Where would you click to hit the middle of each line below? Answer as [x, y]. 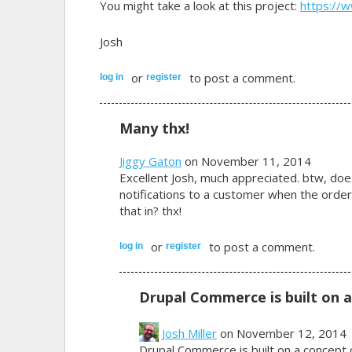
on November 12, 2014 [281, 333]
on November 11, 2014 [246, 161]
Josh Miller [189, 333]
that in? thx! [150, 210]
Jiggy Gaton [150, 161]
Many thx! [154, 128]
